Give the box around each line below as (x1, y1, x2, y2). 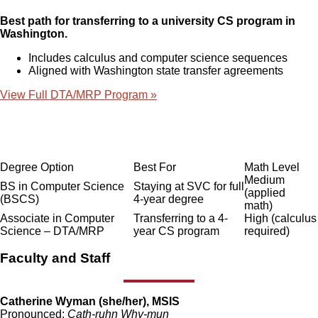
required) (244, 224, 292, 237)
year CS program (133, 224, 222, 237)
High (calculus (244, 212, 317, 224)
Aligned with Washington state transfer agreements (28, 64, 283, 77)
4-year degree (133, 192, 207, 205)
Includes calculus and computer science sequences (28, 51, 287, 64)
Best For (133, 160, 179, 173)
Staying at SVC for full (133, 180, 244, 192)
